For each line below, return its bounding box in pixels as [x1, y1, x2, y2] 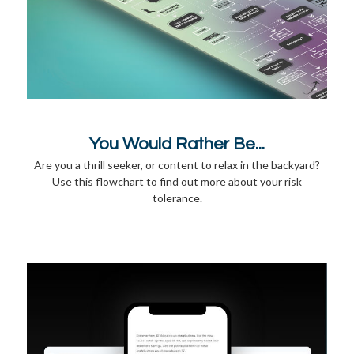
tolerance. [152, 190, 202, 205]
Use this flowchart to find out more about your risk [52, 174, 302, 188]
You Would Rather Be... [89, 134, 265, 153]
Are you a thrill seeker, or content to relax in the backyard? [34, 157, 320, 171]
